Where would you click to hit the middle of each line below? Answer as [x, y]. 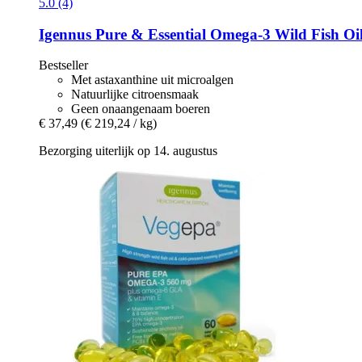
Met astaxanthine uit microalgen [152, 80]
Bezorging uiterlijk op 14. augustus [128, 151]
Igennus [65, 34]
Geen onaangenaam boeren [141, 109]
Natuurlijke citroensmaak [135, 95]
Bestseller [63, 65]
